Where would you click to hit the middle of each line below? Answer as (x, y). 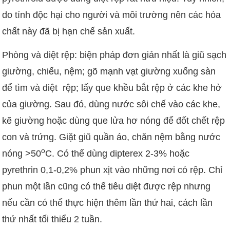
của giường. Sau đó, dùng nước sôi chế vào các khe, (111, 104)
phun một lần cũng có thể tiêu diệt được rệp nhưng (107, 187)
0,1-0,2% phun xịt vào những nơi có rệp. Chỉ (132, 170)
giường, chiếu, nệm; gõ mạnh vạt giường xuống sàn (109, 72)
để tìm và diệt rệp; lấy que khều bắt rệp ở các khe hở (112, 88)
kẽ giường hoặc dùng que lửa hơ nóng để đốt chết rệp (114, 121)
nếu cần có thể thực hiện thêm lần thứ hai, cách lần (108, 203)
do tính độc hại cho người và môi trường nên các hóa (112, 15)
